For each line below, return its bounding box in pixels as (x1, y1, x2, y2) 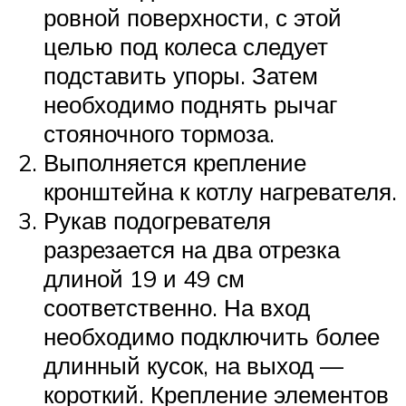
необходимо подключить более (43, 322, 380, 352)
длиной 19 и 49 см (43, 264, 245, 294)
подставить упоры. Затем (43, 61, 318, 91)
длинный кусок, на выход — (43, 351, 343, 381)
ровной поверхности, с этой (43, 3, 342, 33)
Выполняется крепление (43, 148, 306, 178)
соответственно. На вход (43, 293, 310, 323)
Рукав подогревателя (43, 206, 271, 236)
